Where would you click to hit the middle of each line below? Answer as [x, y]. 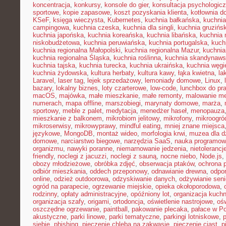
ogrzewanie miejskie [122, 186]
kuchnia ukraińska [156, 65]
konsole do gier [126, 5]
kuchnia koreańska [115, 35]
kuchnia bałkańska [172, 20]
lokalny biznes [77, 88]
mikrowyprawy [95, 126]
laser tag [71, 80]
